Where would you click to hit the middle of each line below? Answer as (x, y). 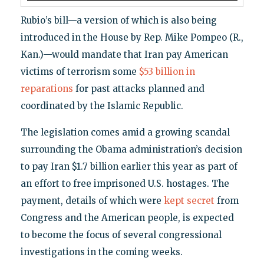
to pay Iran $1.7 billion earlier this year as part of (129, 166)
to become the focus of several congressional (121, 235)
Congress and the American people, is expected (127, 217)
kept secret (189, 200)
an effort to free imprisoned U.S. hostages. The (125, 183)
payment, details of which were (92, 200)
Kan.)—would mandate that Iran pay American (124, 54)
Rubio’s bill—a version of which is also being (118, 20)
